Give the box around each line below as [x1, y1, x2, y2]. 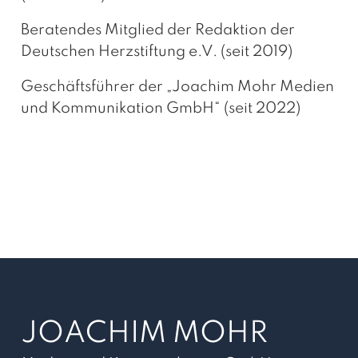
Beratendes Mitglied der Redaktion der [20, 22, 295, 38]
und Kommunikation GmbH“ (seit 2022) [20, 100, 300, 116]
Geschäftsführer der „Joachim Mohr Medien [20, 78, 334, 94]
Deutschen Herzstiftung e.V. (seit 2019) [20, 43, 292, 59]
